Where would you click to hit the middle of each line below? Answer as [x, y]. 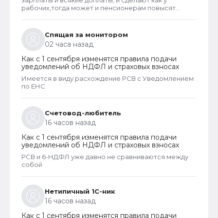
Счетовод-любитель [83, 113]
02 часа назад [69, 44]
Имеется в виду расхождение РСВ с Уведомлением [108, 78]
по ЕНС [33, 86]
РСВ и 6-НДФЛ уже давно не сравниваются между [105, 157]
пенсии [33, 16]
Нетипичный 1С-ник [80, 191]
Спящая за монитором [86, 35]
